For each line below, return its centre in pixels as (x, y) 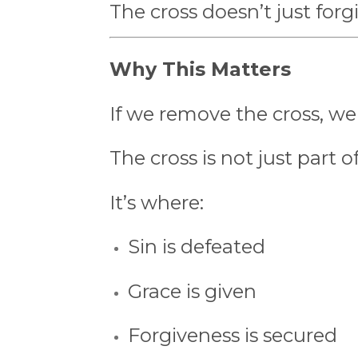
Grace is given (192, 291)
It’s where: (157, 202)
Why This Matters (200, 70)
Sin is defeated (196, 247)
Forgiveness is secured (232, 336)
